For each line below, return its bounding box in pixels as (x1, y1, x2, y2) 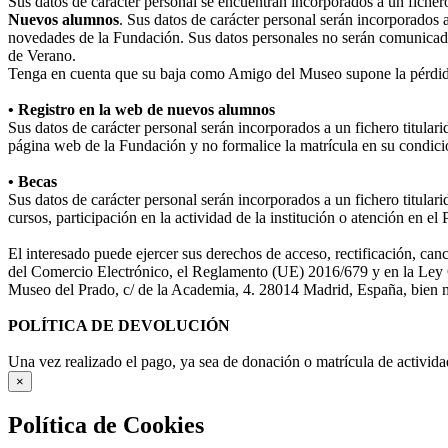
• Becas (8, 173, 57, 191)
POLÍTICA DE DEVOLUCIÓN (8, 317, 230, 335)
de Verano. (8, 47, 76, 65)
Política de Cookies (8, 412, 204, 439)
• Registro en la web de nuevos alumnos (8, 101, 275, 119)
